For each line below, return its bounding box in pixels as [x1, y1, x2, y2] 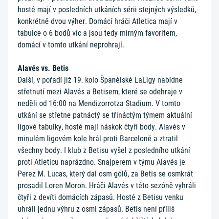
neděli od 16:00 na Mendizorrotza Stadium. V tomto [18, 99, 180, 108]
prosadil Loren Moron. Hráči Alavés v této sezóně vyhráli [18, 181, 196, 190]
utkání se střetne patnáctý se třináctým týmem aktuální [18, 110, 192, 120]
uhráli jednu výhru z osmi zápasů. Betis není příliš [18, 204, 175, 214]
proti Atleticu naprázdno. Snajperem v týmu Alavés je [18, 157, 185, 167]
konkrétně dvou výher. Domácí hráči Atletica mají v [18, 17, 177, 26]
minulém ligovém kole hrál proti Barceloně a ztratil [18, 134, 178, 143]
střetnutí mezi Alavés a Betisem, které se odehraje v [18, 87, 182, 96]
